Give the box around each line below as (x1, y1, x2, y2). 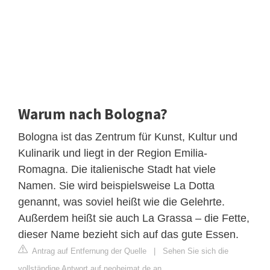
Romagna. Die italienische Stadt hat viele (18, 163, 216, 175)
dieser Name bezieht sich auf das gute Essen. (18, 228, 239, 240)
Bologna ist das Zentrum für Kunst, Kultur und (18, 130, 237, 143)
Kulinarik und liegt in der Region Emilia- (18, 146, 207, 159)
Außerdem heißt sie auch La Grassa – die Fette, (18, 212, 250, 224)
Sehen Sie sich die (163, 246, 228, 256)
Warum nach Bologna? (18, 104, 168, 124)
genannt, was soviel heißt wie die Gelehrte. (18, 195, 225, 208)
